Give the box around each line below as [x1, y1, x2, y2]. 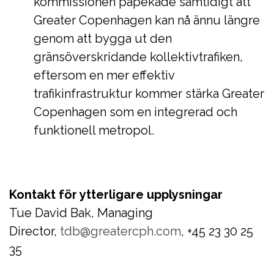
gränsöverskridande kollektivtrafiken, [34, 49, 243, 64]
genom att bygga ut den [34, 31, 172, 46]
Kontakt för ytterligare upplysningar [9, 187, 223, 202]
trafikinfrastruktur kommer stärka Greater [34, 86, 264, 101]
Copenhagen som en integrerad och [34, 104, 237, 119]
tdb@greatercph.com [60, 223, 181, 239]
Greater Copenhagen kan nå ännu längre [34, 12, 260, 28]
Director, [9, 223, 60, 239]
